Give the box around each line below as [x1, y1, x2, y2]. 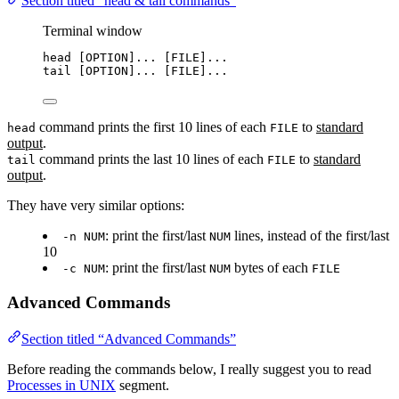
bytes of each [231, 260, 312, 276]
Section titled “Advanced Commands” [21, 330, 236, 346]
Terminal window [43, 23, 142, 39]
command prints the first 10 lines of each [36, 119, 270, 135]
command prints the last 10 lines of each [36, 151, 267, 167]
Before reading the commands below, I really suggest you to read [7, 361, 371, 377]
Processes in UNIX [7, 377, 116, 393]
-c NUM [62, 262, 105, 276]
